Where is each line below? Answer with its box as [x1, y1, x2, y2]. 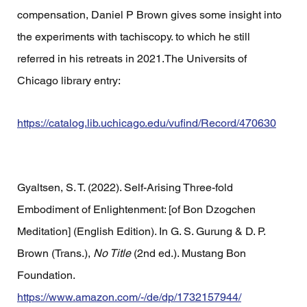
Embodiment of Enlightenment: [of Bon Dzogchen [16, 202, 258, 216]
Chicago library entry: [16, 73, 121, 87]
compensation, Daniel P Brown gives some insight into [16, 8, 284, 21]
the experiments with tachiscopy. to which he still [16, 29, 253, 43]
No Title [93, 246, 131, 260]
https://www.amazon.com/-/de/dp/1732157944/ [16, 290, 241, 304]
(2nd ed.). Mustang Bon [130, 246, 249, 260]
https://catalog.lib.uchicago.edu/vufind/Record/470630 [16, 116, 276, 130]
